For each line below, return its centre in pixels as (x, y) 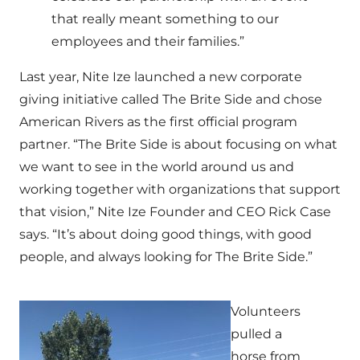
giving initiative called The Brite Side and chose (171, 99)
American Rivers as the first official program (158, 122)
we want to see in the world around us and (157, 167)
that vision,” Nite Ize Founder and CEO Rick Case (175, 212)
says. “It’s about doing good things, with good (166, 234)
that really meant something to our (165, 19)
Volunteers (266, 311)
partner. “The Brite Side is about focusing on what (178, 144)
